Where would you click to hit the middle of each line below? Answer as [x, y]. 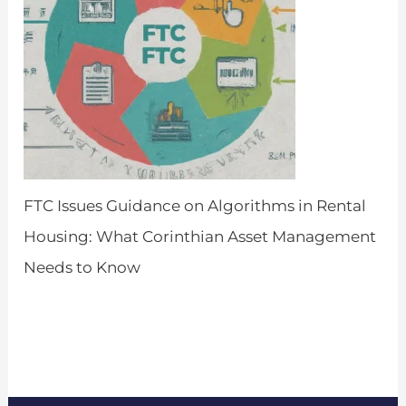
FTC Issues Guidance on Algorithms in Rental [195, 205]
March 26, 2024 [72, 342]
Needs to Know [82, 267]
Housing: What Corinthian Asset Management [200, 236]
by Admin [55, 306]
